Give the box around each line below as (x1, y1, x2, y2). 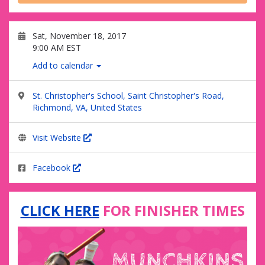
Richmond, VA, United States (33, 102, 142, 113)
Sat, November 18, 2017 (33, 30, 126, 41)
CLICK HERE (20, 201, 99, 220)
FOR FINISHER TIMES (99, 201, 245, 220)
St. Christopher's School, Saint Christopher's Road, (33, 90, 224, 101)
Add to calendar (33, 60, 95, 71)
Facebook (33, 162, 73, 173)
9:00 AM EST (33, 42, 81, 53)
